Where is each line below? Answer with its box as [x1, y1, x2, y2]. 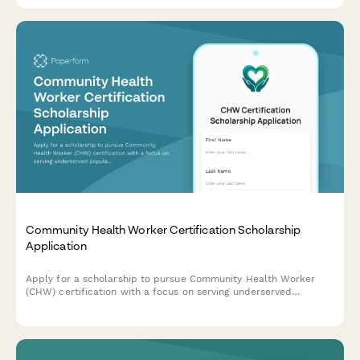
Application [26, 238, 87, 252]
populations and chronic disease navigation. [26, 298, 234, 310]
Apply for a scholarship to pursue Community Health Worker [26, 272, 316, 284]
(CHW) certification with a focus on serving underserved [26, 285, 292, 297]
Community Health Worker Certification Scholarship [26, 222, 301, 236]
